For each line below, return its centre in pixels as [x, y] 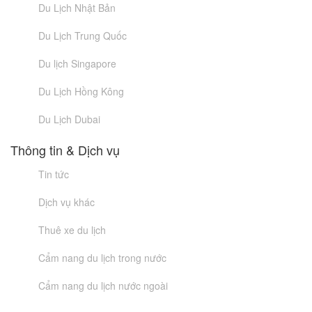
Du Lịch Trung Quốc [83, 36]
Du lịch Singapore [77, 63]
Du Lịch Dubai [69, 119]
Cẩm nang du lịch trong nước [102, 258]
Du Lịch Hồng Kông [81, 91]
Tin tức [54, 174]
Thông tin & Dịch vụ [65, 150]
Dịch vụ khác [67, 202]
